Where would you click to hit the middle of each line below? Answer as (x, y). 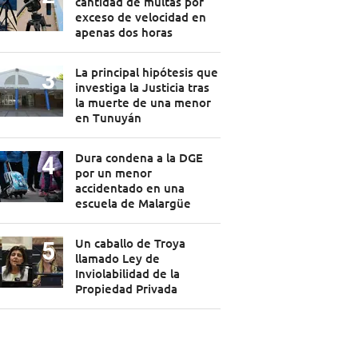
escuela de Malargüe (133, 203)
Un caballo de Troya (130, 243)
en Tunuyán (108, 118)
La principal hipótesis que (146, 72)
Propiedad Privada (126, 289)
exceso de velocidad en (140, 17)
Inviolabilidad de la (127, 274)
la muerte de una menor (143, 103)
